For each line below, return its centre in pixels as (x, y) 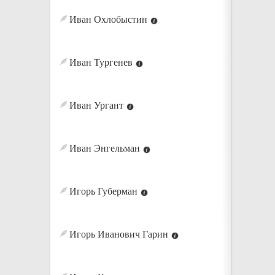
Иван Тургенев (99, 62)
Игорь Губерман (102, 191)
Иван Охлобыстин (107, 19)
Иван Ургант (95, 105)
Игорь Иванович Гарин (117, 234)
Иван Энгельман (103, 148)
